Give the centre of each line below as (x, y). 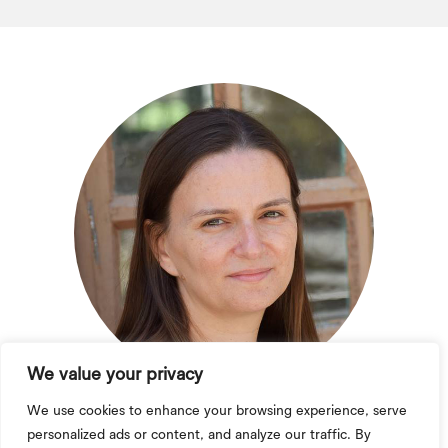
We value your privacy (115, 374)
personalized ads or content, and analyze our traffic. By (199, 435)
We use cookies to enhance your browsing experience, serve (217, 411)
